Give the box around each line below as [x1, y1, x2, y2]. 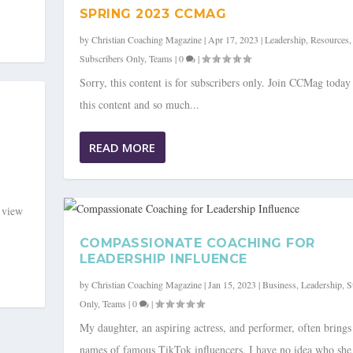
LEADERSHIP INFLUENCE [79, 251, 247, 267]
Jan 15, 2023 [207, 278, 256, 292]
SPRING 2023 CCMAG [79, 6, 227, 22]
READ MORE [88, 139, 155, 156]
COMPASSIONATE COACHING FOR [79, 236, 315, 251]
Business [262, 278, 296, 292]
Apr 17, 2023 [207, 33, 258, 46]
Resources [310, 33, 349, 46]
